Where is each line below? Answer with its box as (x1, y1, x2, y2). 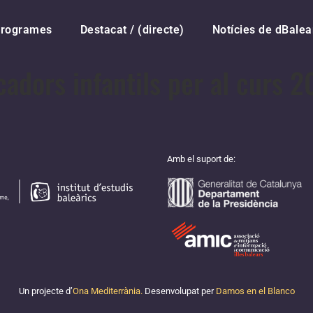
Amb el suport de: (166, 154, 235, 164)
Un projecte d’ (18, 286, 73, 297)
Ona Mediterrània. (72, 286, 143, 297)
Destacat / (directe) (80, 23, 184, 36)
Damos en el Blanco (215, 286, 295, 297)
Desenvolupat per (142, 286, 216, 297)
